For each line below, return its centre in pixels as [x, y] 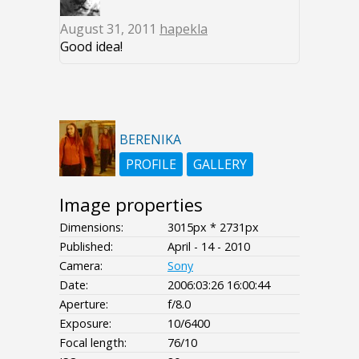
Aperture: [84, 304]
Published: [86, 246]
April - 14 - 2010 [209, 246]
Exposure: [85, 323]
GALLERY [220, 164]
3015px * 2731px [213, 227]
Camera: [81, 265]
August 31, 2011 [110, 28]
